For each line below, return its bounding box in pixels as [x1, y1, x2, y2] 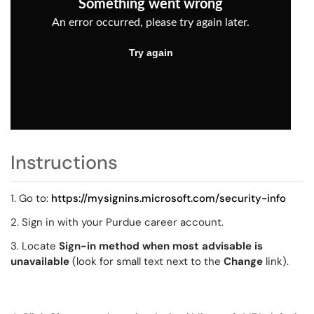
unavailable [11, 254, 69, 268]
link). [263, 254, 289, 268]
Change [224, 254, 263, 268]
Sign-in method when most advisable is [59, 239, 263, 253]
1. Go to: [11, 191, 51, 205]
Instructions [11, 150, 118, 175]
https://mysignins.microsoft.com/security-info [51, 191, 286, 205]
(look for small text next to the [69, 254, 224, 268]
